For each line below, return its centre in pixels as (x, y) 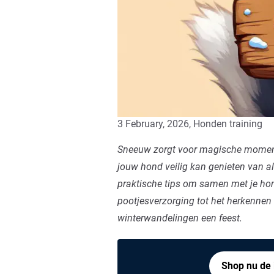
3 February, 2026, (155, 124)
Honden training (228, 124)
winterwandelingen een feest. (180, 218)
